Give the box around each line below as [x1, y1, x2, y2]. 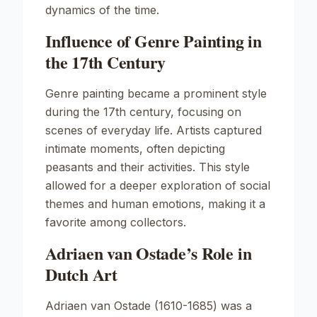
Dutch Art [45, 262, 117, 287]
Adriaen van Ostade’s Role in [45, 241, 252, 265]
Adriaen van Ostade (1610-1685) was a [45, 299, 252, 313]
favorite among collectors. [45, 215, 186, 229]
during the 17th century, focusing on [45, 105, 241, 119]
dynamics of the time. [45, 3, 159, 17]
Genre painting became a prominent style [45, 86, 267, 100]
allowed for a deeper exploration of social [45, 178, 270, 192]
